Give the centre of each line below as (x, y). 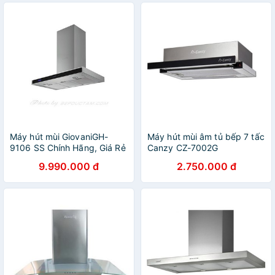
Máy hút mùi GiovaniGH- (59, 137)
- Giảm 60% (33, 159)
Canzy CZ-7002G (183, 148)
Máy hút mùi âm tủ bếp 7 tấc (206, 137)
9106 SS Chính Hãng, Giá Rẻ (68, 148)
